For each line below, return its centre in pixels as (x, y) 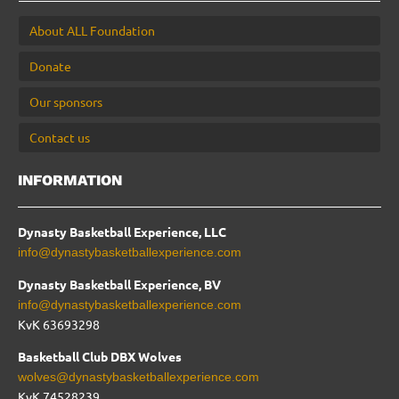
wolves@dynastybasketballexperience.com (138, 377)
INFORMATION (70, 180)
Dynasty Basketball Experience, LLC (122, 232)
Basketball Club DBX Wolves (100, 357)
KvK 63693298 (59, 325)
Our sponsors (66, 102)
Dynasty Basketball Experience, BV (119, 285)
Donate (50, 66)
